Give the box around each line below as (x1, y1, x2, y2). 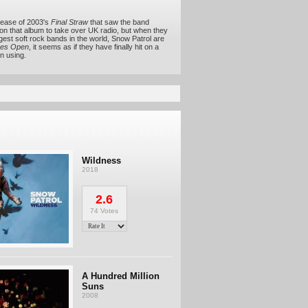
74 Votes (90, 207, 118, 214)
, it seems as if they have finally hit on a (28, 43, 159, 51)
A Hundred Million (81, 271, 159, 281)
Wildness (81, 155, 121, 166)
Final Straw (50, 18, 88, 26)
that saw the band (87, 18, 149, 26)
